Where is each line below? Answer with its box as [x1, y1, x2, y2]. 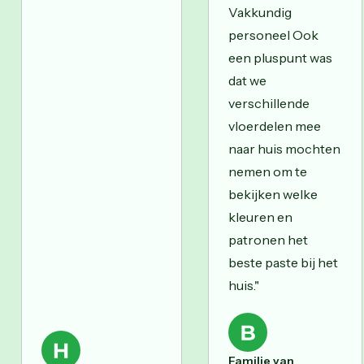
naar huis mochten [228, 140, 340, 157]
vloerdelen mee [228, 117, 321, 134]
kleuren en [228, 208, 292, 225]
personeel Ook [228, 26, 318, 43]
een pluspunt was [228, 49, 332, 66]
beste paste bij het [228, 253, 338, 271]
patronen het [228, 231, 308, 248]
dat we [228, 71, 266, 89]
